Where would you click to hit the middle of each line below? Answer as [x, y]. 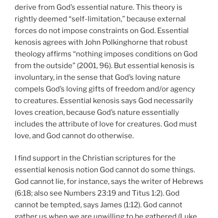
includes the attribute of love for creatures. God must [106, 124]
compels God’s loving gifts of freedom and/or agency [105, 89]
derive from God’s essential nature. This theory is [99, 7]
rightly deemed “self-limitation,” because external [100, 19]
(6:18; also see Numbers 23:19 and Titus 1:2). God [97, 193]
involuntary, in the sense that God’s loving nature [98, 77]
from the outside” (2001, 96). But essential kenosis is [105, 65]
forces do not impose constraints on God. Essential [102, 30]
